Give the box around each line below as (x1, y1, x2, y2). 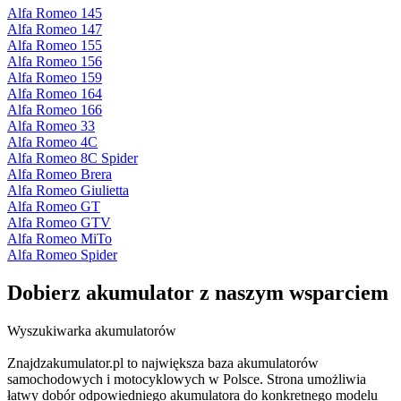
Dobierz (7, 281, 86, 305)
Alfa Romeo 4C (7, 134, 98, 150)
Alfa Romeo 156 (7, 54, 102, 70)
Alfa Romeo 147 (7, 21, 102, 38)
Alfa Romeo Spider (7, 247, 117, 263)
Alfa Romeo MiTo (7, 231, 112, 247)
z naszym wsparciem (194, 281, 388, 305)
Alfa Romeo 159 (7, 70, 102, 86)
